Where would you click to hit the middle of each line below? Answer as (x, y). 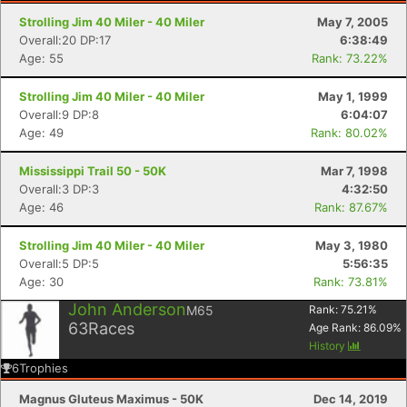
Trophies (44, 368)
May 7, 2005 (352, 22)
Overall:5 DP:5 (59, 263)
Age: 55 (41, 58)
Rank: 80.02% (349, 133)
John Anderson (127, 309)
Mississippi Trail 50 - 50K (93, 171)
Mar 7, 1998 (354, 171)
